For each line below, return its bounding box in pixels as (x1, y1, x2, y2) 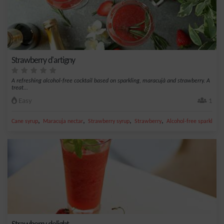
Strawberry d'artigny (11, 56, 75, 65)
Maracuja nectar (43, 118, 83, 124)
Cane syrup (11, 118, 38, 124)
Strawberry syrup (88, 118, 129, 124)
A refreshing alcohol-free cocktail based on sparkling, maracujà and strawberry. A (11, 78, 210, 84)
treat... (11, 85, 28, 91)
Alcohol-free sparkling (166, 118, 220, 124)
